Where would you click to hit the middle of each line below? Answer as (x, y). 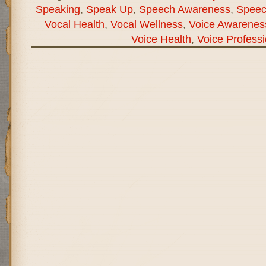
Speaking (58, 9)
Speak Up (109, 9)
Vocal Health (74, 24)
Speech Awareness (184, 9)
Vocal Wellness (146, 24)
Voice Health (161, 39)
